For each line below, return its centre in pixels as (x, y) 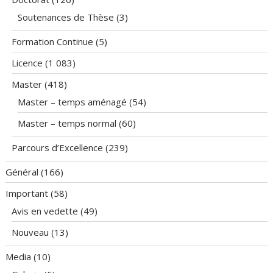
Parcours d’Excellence (58, 147)
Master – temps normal (67, 123)
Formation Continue (53, 41)
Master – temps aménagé (73, 102)
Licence (27, 63)
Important (27, 193)
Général (22, 172)
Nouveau (30, 232)
